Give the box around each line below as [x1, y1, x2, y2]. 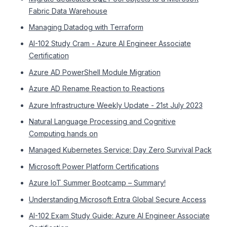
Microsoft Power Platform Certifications [28, 162, 159, 171]
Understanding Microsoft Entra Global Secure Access [28, 195, 206, 204]
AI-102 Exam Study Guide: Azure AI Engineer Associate [28, 211, 210, 220]
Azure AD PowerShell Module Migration [28, 67, 161, 77]
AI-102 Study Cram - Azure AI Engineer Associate [28, 39, 191, 48]
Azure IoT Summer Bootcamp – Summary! [28, 178, 166, 187]
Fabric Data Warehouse [28, 6, 107, 15]
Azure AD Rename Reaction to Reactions [28, 84, 165, 93]
